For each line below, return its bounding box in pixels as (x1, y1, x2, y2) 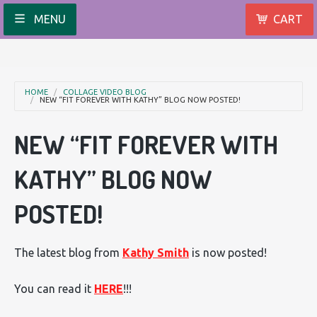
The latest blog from (14, 246, 122, 259)
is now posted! (189, 246, 267, 259)
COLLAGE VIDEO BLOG (62, 88, 146, 96)
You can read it (14, 282, 94, 295)
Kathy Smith (122, 246, 189, 259)
